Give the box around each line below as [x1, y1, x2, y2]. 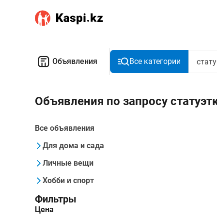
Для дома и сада [43, 141, 104, 150]
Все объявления [35, 124, 94, 133]
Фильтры [35, 193, 77, 205]
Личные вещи [43, 158, 93, 168]
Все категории [129, 57, 181, 66]
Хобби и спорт [43, 176, 94, 185]
